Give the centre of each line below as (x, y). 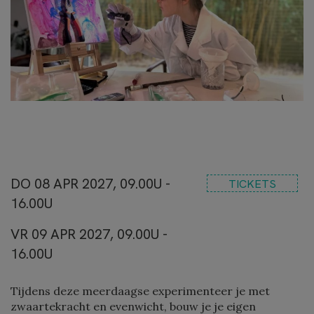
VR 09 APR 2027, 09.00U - (89, 234)
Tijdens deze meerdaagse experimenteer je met (140, 291)
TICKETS (252, 184)
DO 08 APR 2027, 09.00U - (90, 184)
